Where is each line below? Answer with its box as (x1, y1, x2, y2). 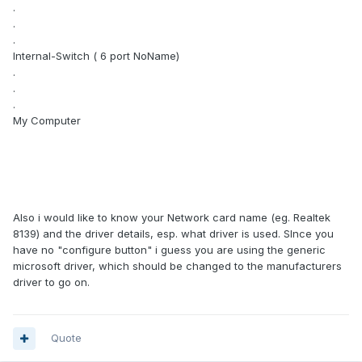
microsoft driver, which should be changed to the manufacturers (13, 259, 342, 273)
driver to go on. (13, 276, 90, 289)
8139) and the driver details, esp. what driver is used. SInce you (13, 227, 334, 241)
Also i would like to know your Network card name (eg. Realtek (13, 211, 330, 225)
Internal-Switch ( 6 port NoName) (13, 49, 179, 63)
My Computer (13, 114, 81, 128)
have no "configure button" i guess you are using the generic (13, 243, 326, 257)
